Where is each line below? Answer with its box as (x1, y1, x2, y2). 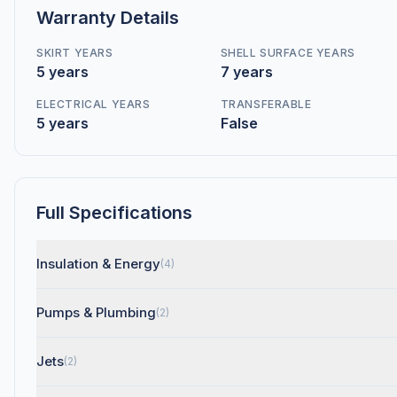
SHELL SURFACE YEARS (220, 46, 355, 59)
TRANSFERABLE (220, 97, 312, 111)
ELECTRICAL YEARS (36, 97, 151, 111)
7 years (220, 63, 273, 81)
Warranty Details (36, 7, 179, 28)
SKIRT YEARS (36, 46, 113, 59)
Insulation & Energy (36, 255, 160, 272)
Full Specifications (36, 202, 192, 223)
